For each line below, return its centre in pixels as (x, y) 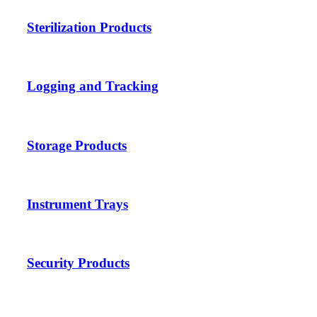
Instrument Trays (77, 204)
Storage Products (77, 145)
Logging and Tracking (93, 86)
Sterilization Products (89, 27)
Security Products (78, 263)
